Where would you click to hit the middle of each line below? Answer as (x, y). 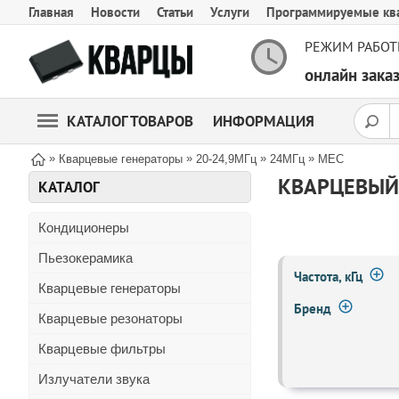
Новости (115, 12)
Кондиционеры (84, 228)
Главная (51, 12)
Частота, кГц (328, 277)
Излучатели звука (94, 379)
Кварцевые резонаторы (110, 318)
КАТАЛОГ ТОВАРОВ (130, 121)
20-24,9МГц (226, 159)
